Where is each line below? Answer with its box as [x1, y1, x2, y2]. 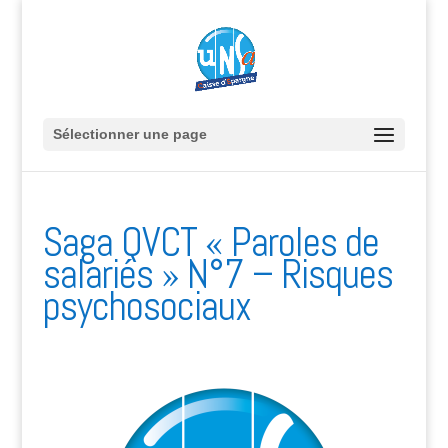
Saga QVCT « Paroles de [42, 217, 379, 268]
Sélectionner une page [52, 126, 207, 142]
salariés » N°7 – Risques [42, 249, 393, 300]
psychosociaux [42, 281, 251, 332]
